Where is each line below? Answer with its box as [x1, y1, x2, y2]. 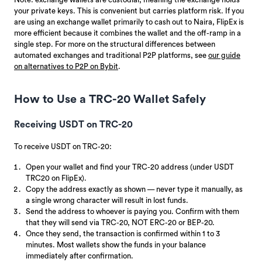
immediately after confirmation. [26, 251, 133, 260]
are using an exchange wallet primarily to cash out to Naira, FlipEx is [14, 18, 244, 26]
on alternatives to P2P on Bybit [14, 62, 118, 70]
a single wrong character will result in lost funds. [26, 196, 188, 204]
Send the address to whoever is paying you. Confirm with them [26, 207, 239, 215]
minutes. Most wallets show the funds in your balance [26, 240, 206, 249]
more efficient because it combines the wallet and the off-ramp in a [14, 29, 241, 37]
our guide [208, 51, 240, 59]
